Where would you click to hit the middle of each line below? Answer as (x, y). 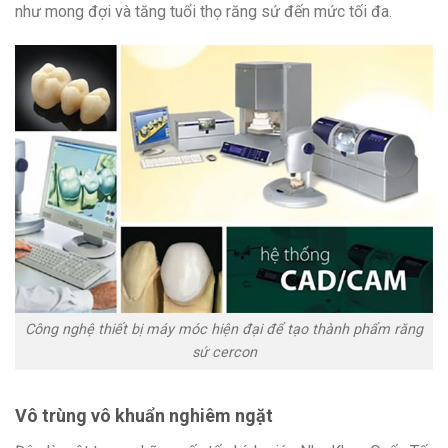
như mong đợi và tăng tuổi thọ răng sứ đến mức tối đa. (203, 12)
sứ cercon (224, 353)
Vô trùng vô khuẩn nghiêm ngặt (144, 416)
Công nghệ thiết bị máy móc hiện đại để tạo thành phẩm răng (224, 330)
